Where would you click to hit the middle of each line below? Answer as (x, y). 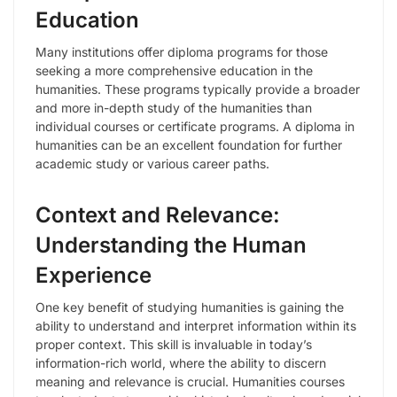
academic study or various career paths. (152, 163)
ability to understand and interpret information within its (196, 325)
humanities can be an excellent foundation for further (189, 144)
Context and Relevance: (158, 214)
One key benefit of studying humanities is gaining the (190, 307)
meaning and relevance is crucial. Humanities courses (190, 381)
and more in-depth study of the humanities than (174, 107)
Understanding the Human (171, 245)
